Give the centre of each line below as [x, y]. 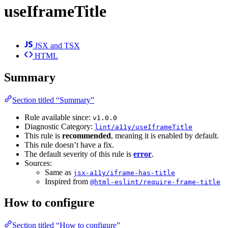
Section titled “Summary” [53, 100]
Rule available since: [59, 117]
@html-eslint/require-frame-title [155, 182]
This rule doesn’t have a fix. [69, 145]
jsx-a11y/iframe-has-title [124, 173]
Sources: [38, 163]
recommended [87, 135]
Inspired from [67, 181]
